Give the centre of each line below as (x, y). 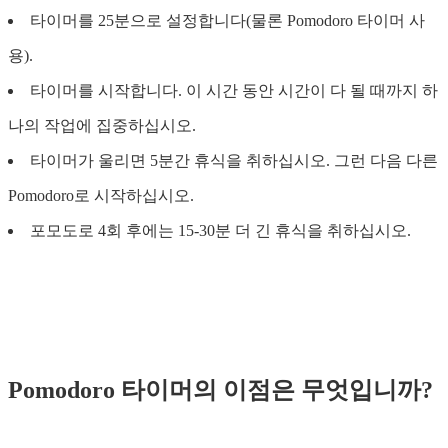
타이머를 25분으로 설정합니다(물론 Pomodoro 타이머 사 (227, 20)
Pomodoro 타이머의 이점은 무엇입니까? (220, 389)
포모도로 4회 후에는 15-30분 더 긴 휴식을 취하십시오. (220, 230)
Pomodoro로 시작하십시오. (101, 195)
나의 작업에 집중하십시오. (102, 125)
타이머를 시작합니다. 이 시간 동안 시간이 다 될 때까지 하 (234, 90)
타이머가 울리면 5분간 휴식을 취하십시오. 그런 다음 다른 (234, 160)
